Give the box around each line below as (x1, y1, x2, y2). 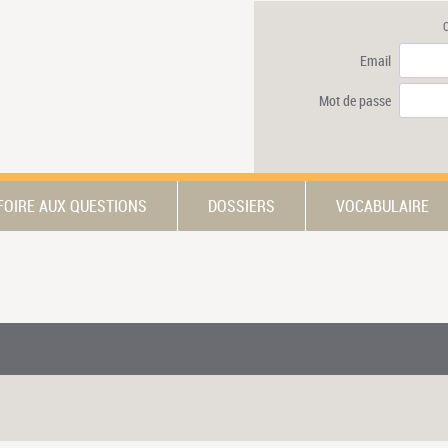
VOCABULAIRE (336, 194, 429, 217)
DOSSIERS (208, 194, 275, 217)
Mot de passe (319, 90, 392, 110)
